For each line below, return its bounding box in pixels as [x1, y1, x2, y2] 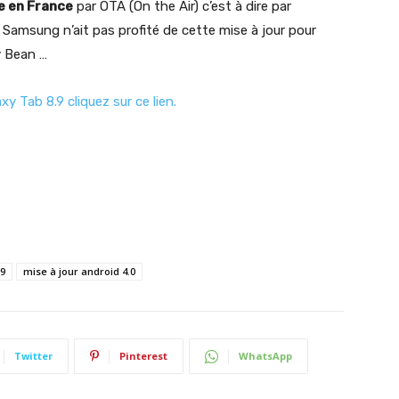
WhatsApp [239, 349, 292, 362]
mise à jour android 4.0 [23, 265, 135, 278]
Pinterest [119, 349, 167, 362]
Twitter [14, 349, 53, 362]
